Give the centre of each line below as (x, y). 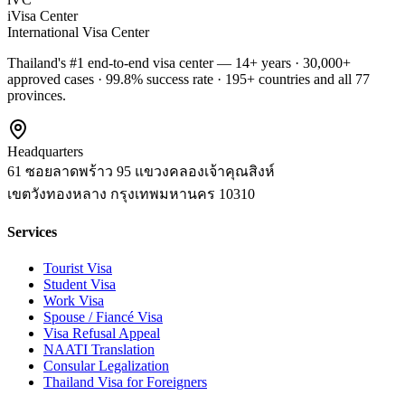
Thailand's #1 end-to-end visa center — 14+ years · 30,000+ (179, 63)
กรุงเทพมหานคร (163, 194)
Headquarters (45, 152)
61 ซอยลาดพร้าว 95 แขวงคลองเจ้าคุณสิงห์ (141, 172)
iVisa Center (42, 16)
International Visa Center (78, 33)
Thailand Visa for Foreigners (125, 381)
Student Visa (80, 284)
